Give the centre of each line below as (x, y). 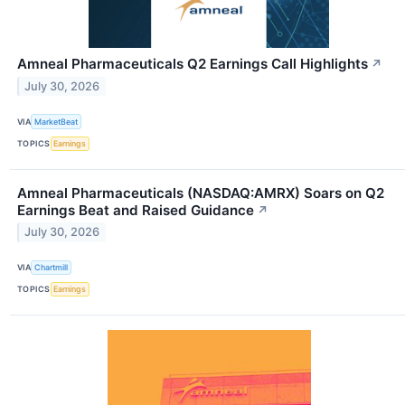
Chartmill (52, 268)
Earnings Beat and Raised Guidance (136, 210)
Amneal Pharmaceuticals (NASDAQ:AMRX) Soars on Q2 (201, 193)
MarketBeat (57, 121)
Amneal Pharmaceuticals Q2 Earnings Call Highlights (193, 64)
